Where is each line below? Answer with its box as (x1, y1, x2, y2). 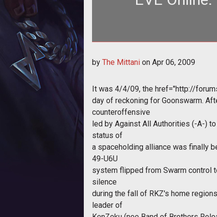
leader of (92, 200, 123, 210)
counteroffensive (92, 107, 150, 117)
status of (92, 130, 123, 140)
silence (92, 177, 117, 186)
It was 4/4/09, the (92, 84, 155, 93)
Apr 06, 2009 (152, 57, 195, 67)
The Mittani (102, 57, 140, 67)
